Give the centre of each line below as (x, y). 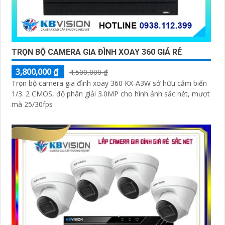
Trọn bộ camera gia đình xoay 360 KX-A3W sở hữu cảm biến (109, 83)
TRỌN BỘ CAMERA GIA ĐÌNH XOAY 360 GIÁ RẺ (97, 52)
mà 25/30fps (32, 104)
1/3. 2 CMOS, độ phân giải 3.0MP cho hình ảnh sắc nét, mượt (111, 94)
